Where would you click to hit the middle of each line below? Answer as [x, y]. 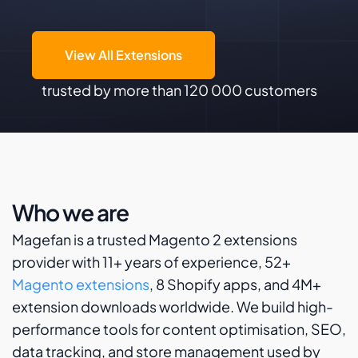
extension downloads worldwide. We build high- [173, 306]
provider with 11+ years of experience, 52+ [151, 262]
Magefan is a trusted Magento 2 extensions [155, 239]
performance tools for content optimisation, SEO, [179, 329]
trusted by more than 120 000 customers [179, 90]
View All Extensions [123, 55]
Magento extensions [81, 284]
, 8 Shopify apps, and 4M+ [235, 284]
